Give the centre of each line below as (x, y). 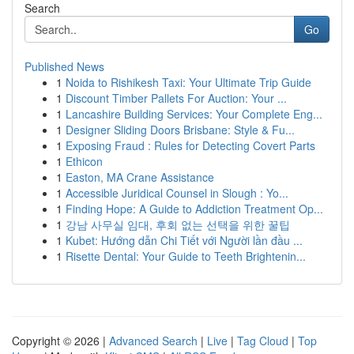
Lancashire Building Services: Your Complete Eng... (194, 114)
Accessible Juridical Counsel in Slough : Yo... (177, 193)
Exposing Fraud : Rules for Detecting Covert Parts (190, 145)
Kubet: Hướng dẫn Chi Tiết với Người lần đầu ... (184, 240)
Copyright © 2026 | (60, 341)
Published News (64, 66)
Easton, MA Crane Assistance (140, 177)
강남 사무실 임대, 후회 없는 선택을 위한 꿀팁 (178, 224)
